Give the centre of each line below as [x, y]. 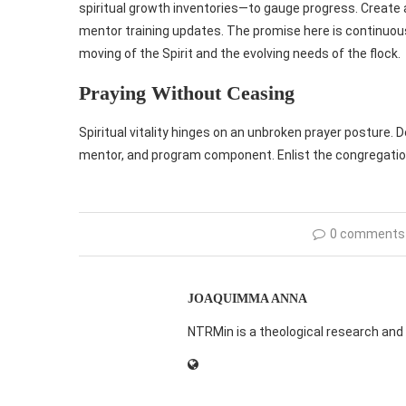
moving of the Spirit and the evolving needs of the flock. [240, 54]
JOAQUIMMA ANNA [247, 299]
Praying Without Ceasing [187, 93]
